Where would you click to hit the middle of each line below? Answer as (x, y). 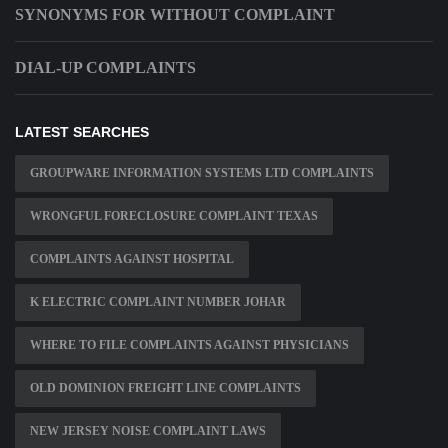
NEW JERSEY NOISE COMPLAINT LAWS (148, 431)
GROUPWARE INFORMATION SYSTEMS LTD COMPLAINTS (202, 173)
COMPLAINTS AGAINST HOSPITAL (132, 259)
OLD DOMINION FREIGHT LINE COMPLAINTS (165, 388)
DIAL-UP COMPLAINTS (105, 68)
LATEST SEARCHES (82, 132)
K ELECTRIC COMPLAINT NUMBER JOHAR (158, 302)
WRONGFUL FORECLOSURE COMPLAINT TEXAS (174, 216)
